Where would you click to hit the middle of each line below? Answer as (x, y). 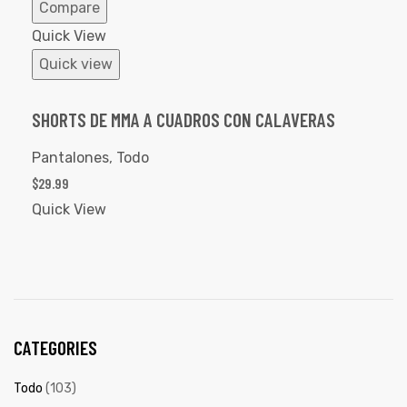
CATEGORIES (55, 347)
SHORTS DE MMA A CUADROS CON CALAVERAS (184, 119)
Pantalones (70, 157)
